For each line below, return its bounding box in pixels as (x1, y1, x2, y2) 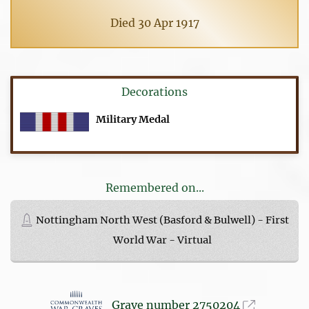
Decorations (121, 85, 188, 99)
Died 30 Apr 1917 (110, 15, 199, 30)
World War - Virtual (113, 233, 212, 246)
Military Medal (96, 113, 170, 126)
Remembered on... (105, 180, 204, 195)
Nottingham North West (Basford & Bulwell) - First (36, 213, 289, 226)
